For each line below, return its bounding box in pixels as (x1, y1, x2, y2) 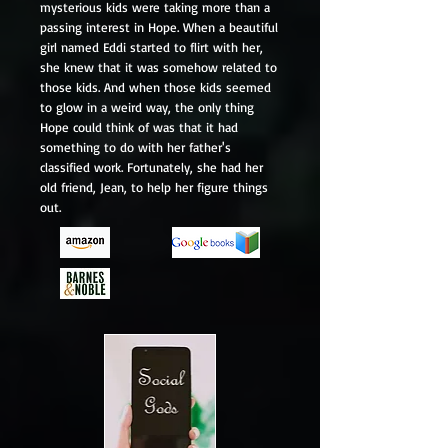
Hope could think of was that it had (40, 119, 238, 135)
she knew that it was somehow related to (40, 59, 277, 75)
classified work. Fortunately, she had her (40, 159, 263, 175)
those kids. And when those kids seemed (40, 79, 271, 95)
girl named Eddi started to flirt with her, (40, 39, 263, 55)
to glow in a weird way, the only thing (40, 99, 254, 115)
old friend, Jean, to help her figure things (40, 179, 268, 195)
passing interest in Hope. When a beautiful (40, 19, 278, 35)
